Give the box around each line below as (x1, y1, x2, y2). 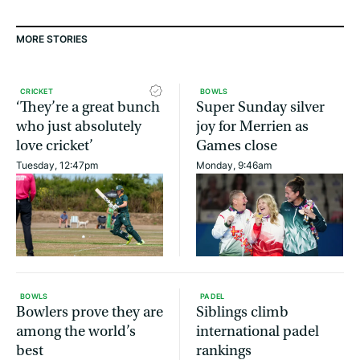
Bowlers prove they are (16, 303, 163, 321)
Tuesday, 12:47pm (16, 158, 98, 173)
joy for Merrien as (196, 118, 309, 136)
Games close (196, 137, 277, 155)
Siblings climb (196, 303, 288, 321)
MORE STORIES (16, 32, 88, 47)
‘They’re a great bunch (16, 99, 160, 117)
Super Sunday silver (196, 99, 325, 117)
